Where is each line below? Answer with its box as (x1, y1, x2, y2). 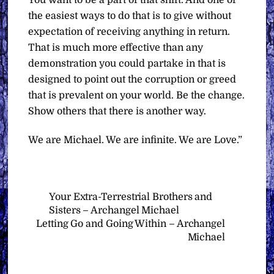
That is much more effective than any (28, 42, 204, 54)
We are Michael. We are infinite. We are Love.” (28, 135, 243, 146)
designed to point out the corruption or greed (28, 74, 237, 86)
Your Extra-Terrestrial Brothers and (49, 191, 213, 202)
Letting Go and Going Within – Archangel (36, 218, 225, 229)
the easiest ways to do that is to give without (28, 10, 232, 22)
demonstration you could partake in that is (28, 58, 226, 70)
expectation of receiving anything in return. (28, 26, 231, 38)
